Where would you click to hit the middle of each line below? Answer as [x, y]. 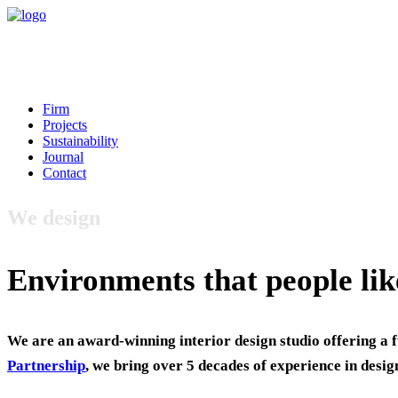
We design [54, 218]
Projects [65, 125]
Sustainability [80, 141]
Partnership [46, 366]
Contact [64, 173]
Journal [63, 157]
